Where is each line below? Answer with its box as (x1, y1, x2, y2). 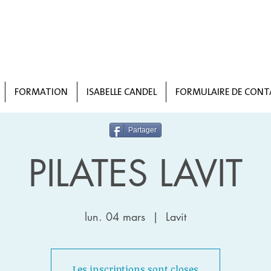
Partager (128, 126, 157, 134)
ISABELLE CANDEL (87, 85, 157, 98)
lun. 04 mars (85, 209, 145, 224)
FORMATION (15, 85, 68, 98)
